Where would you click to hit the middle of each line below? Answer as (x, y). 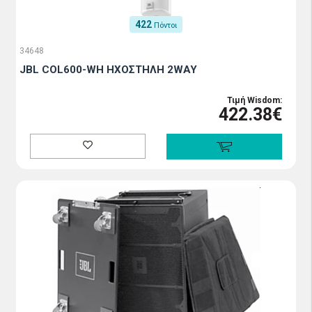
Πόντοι (165, 26)
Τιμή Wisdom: (255, 101)
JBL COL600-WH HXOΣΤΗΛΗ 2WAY (108, 70)
